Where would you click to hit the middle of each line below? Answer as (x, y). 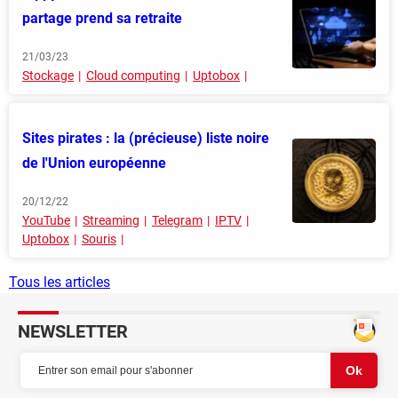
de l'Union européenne (94, 163)
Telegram (177, 221)
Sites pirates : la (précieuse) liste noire (146, 139)
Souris (99, 239)
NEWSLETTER (73, 332)
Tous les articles (60, 283)
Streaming (111, 221)
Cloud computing (133, 76)
